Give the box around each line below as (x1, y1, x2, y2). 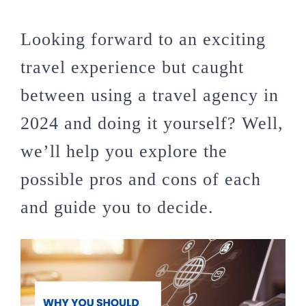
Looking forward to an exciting (20, 29, 266, 49)
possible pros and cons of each (20, 169, 261, 189)
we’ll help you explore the (20, 141, 227, 161)
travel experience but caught (20, 57, 244, 77)
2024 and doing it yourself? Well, (20, 113, 283, 133)
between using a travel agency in (20, 85, 279, 105)
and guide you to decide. (20, 197, 214, 217)
